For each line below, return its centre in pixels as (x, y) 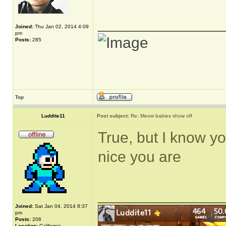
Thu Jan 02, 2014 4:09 (61, 26)
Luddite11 (53, 116)
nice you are (139, 157)
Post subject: (113, 116)
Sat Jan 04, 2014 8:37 (61, 206)
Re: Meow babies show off (161, 116)
